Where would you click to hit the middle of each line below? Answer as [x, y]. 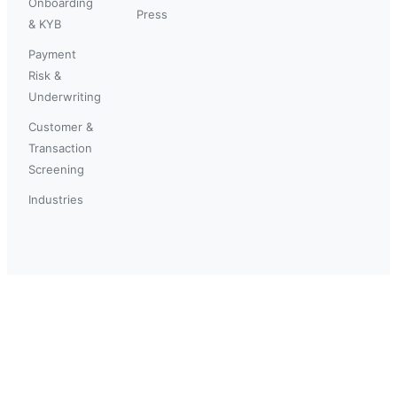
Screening [56, 169]
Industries [56, 199]
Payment [52, 54]
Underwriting [65, 96]
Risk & [45, 75]
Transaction [60, 148]
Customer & [61, 126]
